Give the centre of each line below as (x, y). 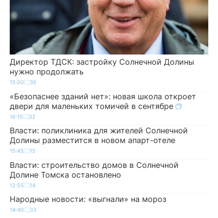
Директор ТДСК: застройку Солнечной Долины (102, 62)
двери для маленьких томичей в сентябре (93, 106)
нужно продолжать (47, 72)
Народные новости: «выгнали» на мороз (88, 199)
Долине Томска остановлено (65, 174)
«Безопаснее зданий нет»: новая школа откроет (103, 96)
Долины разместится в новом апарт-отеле (92, 140)
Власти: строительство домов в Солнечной (94, 165)
